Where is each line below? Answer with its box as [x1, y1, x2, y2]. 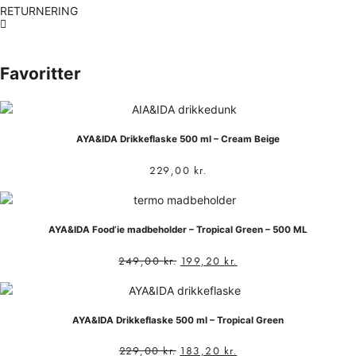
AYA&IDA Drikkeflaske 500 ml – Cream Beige [76, 133, 280, 145]
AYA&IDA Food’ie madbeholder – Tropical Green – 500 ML [48, 224, 308, 236]
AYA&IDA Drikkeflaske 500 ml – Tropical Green [72, 315, 284, 327]
